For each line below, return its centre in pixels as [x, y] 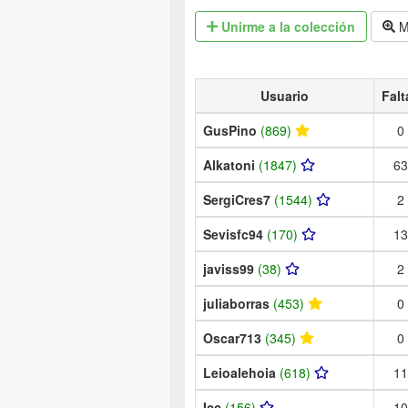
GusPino [232, 130]
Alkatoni [231, 164]
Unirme [242, 26]
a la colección [311, 26]
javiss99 [230, 268]
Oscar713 [234, 337]
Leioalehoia [241, 372]
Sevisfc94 [235, 234]
